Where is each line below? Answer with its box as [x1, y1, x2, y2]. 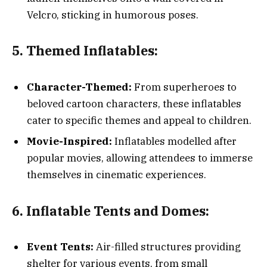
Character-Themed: [27, 80, 132, 94]
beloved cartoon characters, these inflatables [27, 97, 241, 110]
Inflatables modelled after [112, 135, 237, 148]
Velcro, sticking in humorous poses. [27, 8, 198, 21]
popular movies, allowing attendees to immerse [27, 151, 253, 165]
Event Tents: [27, 240, 94, 254]
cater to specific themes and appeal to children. [27, 113, 252, 127]
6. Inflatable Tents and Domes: [12, 202, 209, 219]
